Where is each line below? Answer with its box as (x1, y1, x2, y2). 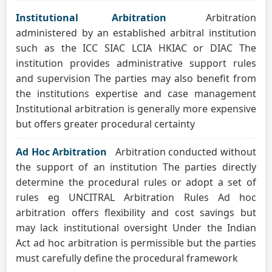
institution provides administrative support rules (16, 56, 256, 70)
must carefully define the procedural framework (16, 251, 239, 265)
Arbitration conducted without (115, 145, 256, 158)
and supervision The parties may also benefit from (16, 72, 256, 85)
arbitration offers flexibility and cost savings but (16, 206, 256, 219)
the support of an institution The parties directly (16, 160, 256, 174)
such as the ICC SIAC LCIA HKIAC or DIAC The (16, 41, 256, 55)
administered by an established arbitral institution (16, 26, 256, 39)
